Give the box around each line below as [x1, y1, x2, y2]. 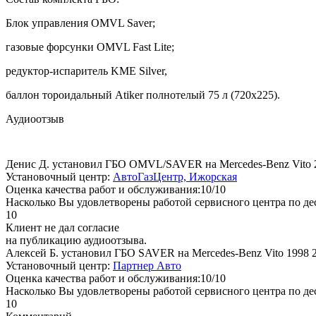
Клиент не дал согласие [6, 221, 119, 233]
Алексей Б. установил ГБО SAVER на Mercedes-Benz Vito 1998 [6, 246, 312, 259]
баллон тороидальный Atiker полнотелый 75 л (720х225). [6, 88, 280, 101]
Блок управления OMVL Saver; [6, 16, 155, 29]
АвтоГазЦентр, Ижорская [113, 170, 237, 183]
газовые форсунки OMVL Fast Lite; [6, 40, 174, 53]
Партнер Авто [113, 259, 181, 272]
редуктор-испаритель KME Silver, [6, 64, 167, 77]
